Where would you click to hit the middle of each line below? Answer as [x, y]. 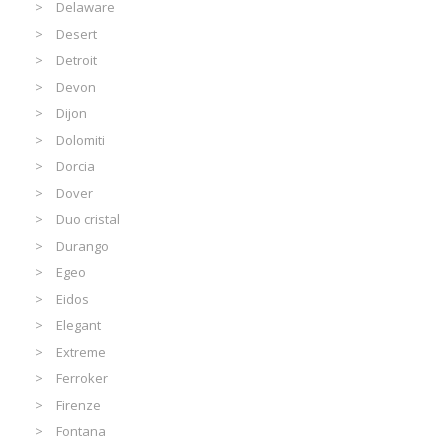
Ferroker [82, 378]
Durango [83, 245]
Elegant [79, 325]
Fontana [81, 431]
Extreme [81, 351]
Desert [77, 33]
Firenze [79, 404]
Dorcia [76, 166]
